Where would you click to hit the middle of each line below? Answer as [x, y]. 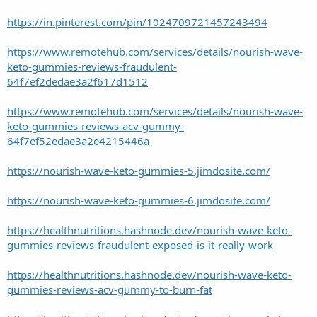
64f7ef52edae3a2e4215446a [78, 140]
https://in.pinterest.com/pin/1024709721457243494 [137, 22]
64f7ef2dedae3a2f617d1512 [77, 81]
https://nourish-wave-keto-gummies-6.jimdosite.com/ [139, 200]
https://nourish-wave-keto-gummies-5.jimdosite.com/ [139, 170]
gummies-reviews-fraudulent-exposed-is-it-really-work [140, 244]
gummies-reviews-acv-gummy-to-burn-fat [110, 289]
